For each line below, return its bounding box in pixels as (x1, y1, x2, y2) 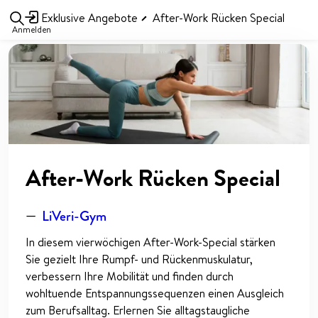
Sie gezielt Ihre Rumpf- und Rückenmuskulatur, (26, 251, 253, 268)
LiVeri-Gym (42, 206, 106, 227)
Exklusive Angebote (38, 9, 138, 26)
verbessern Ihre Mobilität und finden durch (26, 268, 234, 285)
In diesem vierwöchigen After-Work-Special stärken (26, 234, 275, 251)
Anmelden (12, 23, 52, 35)
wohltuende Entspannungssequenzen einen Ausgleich (26, 285, 284, 302)
